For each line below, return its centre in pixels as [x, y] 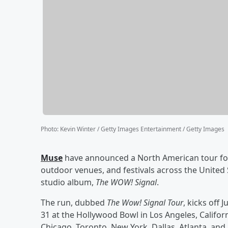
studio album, [68, 182]
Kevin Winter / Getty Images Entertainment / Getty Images [142, 129]
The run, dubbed [74, 202]
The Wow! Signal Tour [145, 202]
